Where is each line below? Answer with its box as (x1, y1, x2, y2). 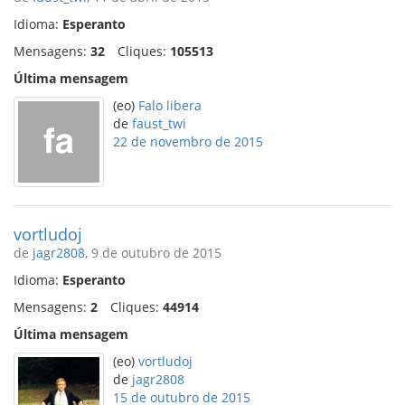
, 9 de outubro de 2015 (85, 244, 221, 261)
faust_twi (132, 115, 186, 132)
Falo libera (138, 97, 202, 114)
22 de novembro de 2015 (113, 133, 263, 150)
